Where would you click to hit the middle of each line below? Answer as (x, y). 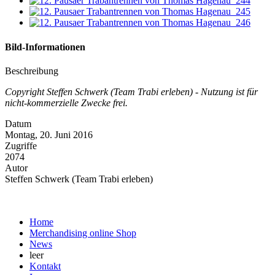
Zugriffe (21, 145)
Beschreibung (32, 71)
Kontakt (45, 266)
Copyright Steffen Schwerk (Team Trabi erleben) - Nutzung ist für (131, 91)
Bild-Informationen (45, 47)
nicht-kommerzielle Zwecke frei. (66, 103)
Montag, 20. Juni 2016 (49, 134)
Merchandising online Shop (83, 233)
